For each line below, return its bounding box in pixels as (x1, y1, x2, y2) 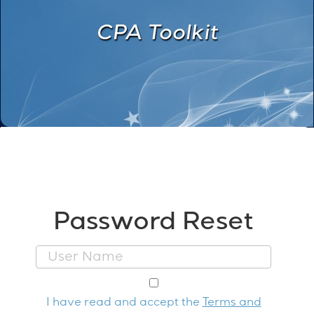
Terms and (202, 298, 261, 309)
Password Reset (53, 212, 254, 237)
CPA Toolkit (96, 25, 218, 46)
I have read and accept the (46, 298, 203, 309)
